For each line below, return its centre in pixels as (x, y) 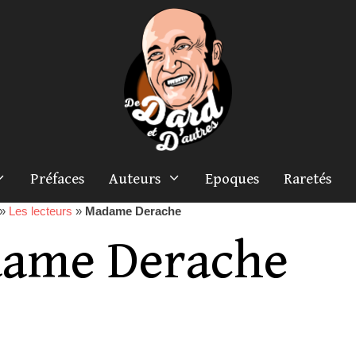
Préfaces (58, 179)
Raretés (308, 179)
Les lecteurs (41, 211)
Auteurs (135, 179)
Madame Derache (133, 211)
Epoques (233, 179)
